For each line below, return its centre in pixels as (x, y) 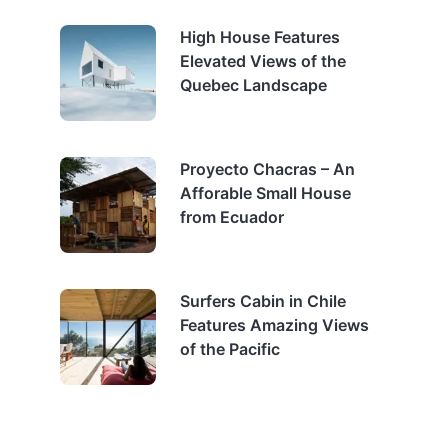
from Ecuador (232, 217)
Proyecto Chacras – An (267, 169)
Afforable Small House (265, 193)
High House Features (260, 37)
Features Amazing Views (274, 325)
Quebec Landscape (253, 85)
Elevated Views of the (263, 61)
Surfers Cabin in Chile (263, 301)
